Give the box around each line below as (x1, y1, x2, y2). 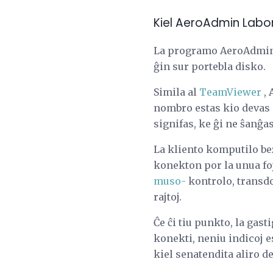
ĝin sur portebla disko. (154, 60, 266, 73)
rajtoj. (154, 190, 182, 203)
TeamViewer (199, 85, 261, 98)
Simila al (154, 85, 199, 98)
